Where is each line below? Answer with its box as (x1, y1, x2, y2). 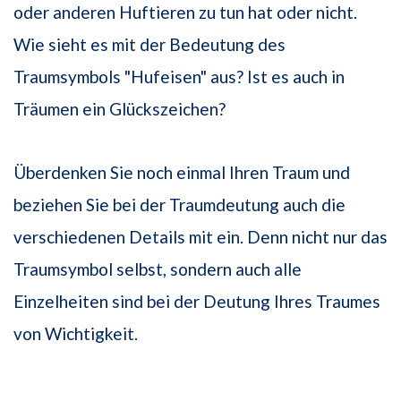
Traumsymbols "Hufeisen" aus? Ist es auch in (13, 66, 345, 88)
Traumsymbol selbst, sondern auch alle (13, 259, 302, 280)
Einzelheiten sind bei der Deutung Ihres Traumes (13, 291, 380, 312)
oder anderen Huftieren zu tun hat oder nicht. (13, 2, 357, 23)
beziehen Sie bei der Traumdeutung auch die (13, 194, 346, 216)
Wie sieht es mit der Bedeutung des (13, 34, 286, 55)
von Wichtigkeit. (13, 323, 138, 345)
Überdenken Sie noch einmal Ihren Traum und (13, 162, 350, 183)
